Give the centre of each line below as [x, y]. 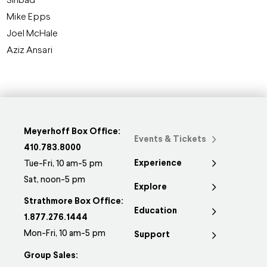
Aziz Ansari [30, 50]
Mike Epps [29, 17]
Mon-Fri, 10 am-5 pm [65, 234]
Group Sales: [51, 256]
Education [156, 212]
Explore [151, 187]
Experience [158, 163]
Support [152, 235]
